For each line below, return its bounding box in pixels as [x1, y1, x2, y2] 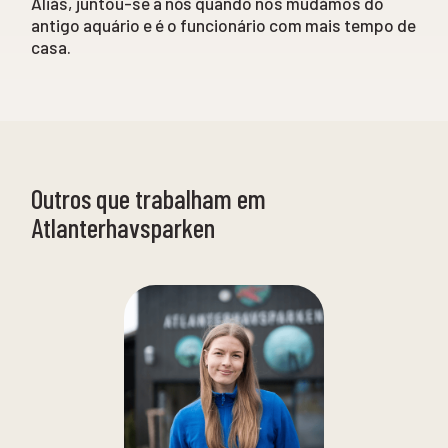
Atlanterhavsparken [31, 210, 216, 243]
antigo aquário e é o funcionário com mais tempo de [31, 14, 417, 35]
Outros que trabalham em [31, 181, 267, 214]
